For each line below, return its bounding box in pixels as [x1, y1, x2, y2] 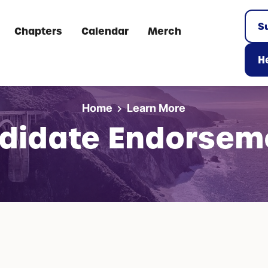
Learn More [127, 102, 186, 114]
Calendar [81, 25, 129, 38]
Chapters [14, 25, 63, 38]
